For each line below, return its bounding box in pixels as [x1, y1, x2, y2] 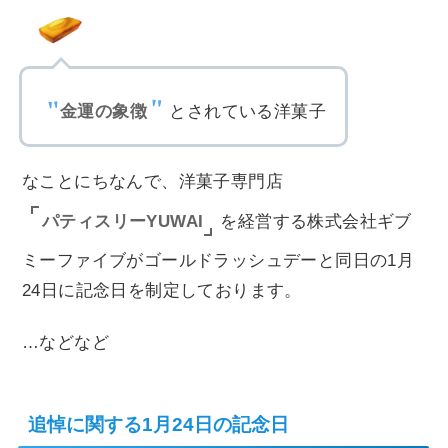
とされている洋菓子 [169, 102, 326, 122]
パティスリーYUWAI [42, 211, 204, 232]
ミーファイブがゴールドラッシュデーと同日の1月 [22, 251, 415, 271]
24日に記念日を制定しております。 [22, 281, 302, 301]
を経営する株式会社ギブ [220, 212, 412, 232]
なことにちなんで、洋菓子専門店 [22, 172, 283, 192]
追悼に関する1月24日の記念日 [28, 414, 289, 436]
